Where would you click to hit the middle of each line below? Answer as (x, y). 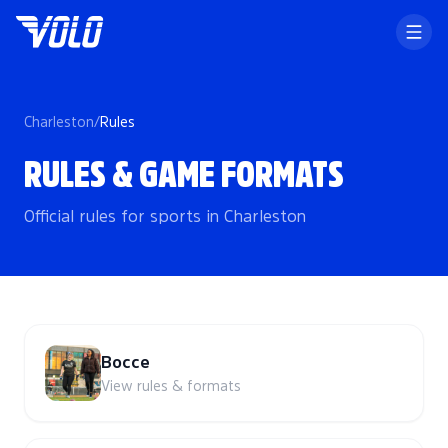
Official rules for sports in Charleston (165, 216)
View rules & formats (171, 386)
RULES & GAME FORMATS (184, 174)
